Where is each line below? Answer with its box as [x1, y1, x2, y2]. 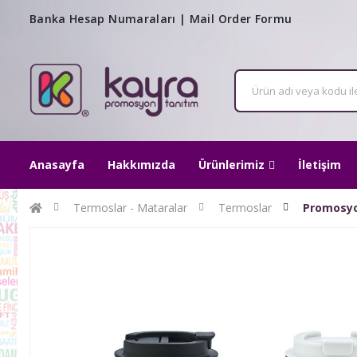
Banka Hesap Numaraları [29, 11, 176, 26]
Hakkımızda [108, 157, 175, 173]
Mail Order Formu [189, 11, 292, 26]
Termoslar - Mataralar [73, 200, 187, 216]
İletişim [298, 157, 341, 173]
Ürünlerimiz [198, 157, 265, 173]
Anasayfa [29, 157, 84, 173]
